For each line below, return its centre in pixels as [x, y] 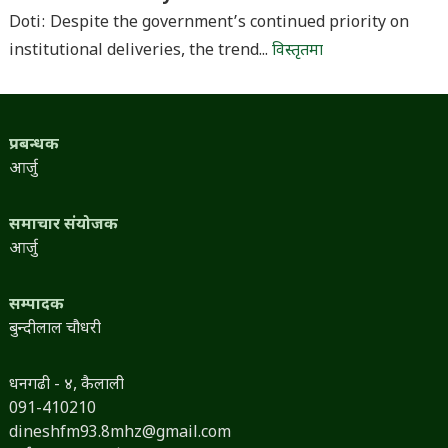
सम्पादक [36, 306]
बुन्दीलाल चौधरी [54, 330]
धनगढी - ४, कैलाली [66, 386]
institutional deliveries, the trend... [140, 52]
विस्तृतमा [297, 52]
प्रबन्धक [33, 146]
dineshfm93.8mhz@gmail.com [119, 434]
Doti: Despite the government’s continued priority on [208, 24]
